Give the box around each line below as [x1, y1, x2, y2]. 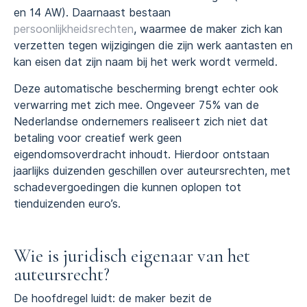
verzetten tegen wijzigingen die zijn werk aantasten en [14, 39, 293, 53]
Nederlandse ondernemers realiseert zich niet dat [14, 114, 268, 128]
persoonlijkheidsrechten [14, 23, 134, 36]
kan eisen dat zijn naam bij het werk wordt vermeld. [14, 56, 278, 69]
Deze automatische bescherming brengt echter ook [14, 82, 278, 95]
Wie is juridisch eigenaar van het [14, 244, 250, 267]
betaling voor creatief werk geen [14, 131, 182, 145]
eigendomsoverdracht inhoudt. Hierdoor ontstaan [14, 147, 269, 161]
